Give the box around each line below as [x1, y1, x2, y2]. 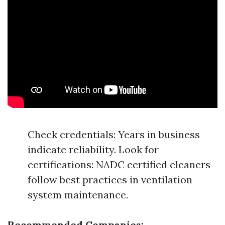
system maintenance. [28, 188, 128, 201]
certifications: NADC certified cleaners [28, 158, 210, 171]
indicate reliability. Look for [28, 143, 159, 156]
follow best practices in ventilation [28, 173, 192, 186]
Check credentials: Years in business [28, 128, 200, 141]
